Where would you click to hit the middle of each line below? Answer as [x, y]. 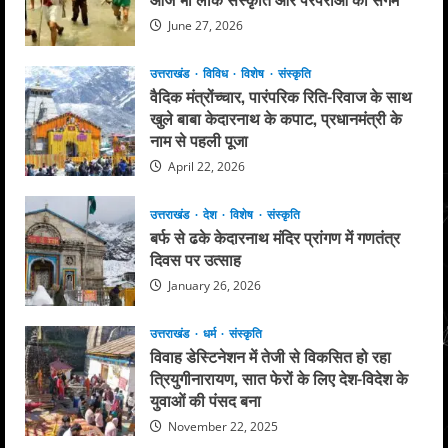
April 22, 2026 [205, 167]
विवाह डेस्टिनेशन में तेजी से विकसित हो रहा [270, 356]
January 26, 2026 [213, 285]
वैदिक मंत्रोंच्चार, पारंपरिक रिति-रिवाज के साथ [281, 96]
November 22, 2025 [221, 427]
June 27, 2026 [204, 25]
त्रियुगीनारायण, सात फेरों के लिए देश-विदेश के [279, 378]
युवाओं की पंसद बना [205, 400]
